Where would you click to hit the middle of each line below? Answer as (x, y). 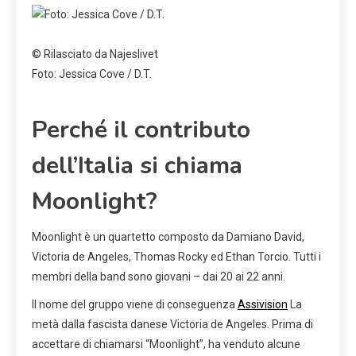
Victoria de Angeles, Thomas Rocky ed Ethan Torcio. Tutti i (176, 256)
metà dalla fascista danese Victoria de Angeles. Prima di (172, 324)
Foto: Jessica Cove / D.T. (92, 74)
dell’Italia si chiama (137, 165)
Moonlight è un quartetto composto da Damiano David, (168, 236)
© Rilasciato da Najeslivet (95, 54)
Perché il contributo (141, 130)
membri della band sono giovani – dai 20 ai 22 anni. (159, 276)
